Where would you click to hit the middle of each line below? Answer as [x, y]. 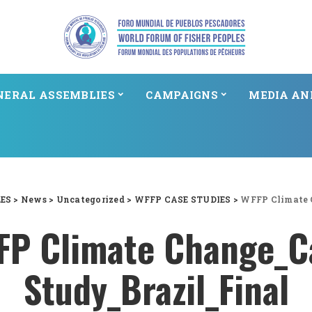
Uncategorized [90, 199]
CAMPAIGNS [182, 94]
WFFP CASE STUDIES [182, 199]
